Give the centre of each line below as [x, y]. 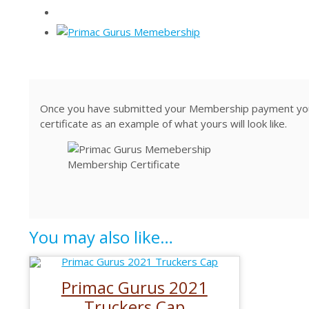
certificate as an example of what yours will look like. [163, 123]
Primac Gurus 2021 [134, 287]
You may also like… [101, 237]
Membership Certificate [124, 164]
